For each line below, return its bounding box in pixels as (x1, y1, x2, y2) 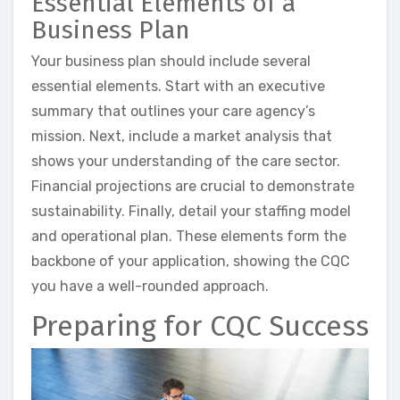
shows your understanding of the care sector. (31, 153, 340, 171)
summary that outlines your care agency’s (31, 103, 315, 121)
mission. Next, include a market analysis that (31, 128, 332, 146)
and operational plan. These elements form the (31, 228, 346, 246)
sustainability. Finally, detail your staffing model (31, 203, 351, 221)
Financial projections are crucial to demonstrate (31, 178, 354, 196)
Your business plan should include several (31, 53, 311, 71)
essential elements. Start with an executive (31, 78, 325, 96)
